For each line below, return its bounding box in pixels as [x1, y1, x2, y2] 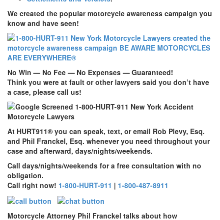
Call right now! [7, 180, 58, 190]
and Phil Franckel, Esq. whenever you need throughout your [7, 136, 210, 146]
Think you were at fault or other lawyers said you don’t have [7, 77, 209, 87]
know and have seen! [7, 18, 79, 28]
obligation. [7, 170, 44, 180]
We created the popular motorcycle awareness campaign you [7, 8, 212, 18]
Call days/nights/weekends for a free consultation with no [7, 160, 201, 170]
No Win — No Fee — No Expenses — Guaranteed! [7, 67, 173, 77]
